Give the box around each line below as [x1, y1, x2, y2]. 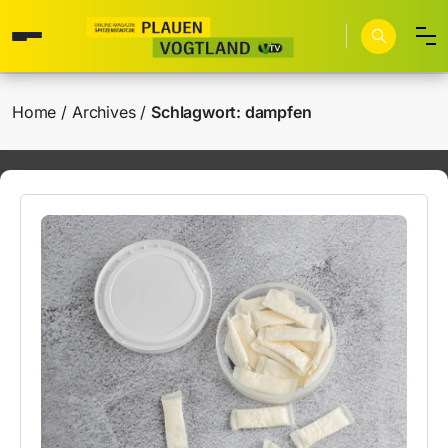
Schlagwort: [151, 102, 245, 122]
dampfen [244, 102, 312, 122]
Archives [72, 102, 136, 122]
